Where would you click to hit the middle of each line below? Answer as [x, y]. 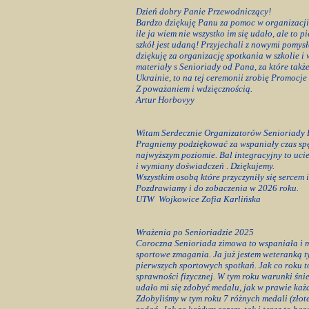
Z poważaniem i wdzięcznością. [194, 89]
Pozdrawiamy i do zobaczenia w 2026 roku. [217, 188]
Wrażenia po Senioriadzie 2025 [195, 232]
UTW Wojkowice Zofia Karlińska [199, 199]
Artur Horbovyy [166, 100]
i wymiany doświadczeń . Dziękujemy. [205, 166]
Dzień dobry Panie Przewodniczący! [204, 11]
